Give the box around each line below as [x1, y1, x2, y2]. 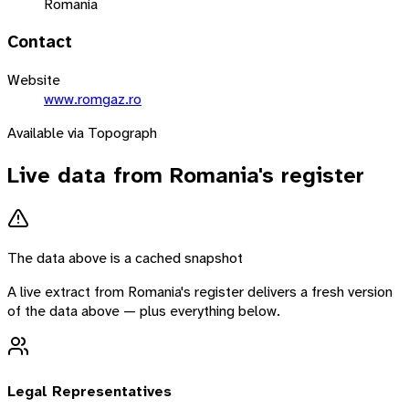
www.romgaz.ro [44, 89, 142, 109]
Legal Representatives [7, 381, 172, 401]
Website [7, 69, 60, 89]
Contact [7, 30, 72, 53]
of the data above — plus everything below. [7, 301, 280, 321]
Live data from [7, 160, 170, 190]
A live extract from [7, 282, 128, 302]
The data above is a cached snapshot [7, 248, 243, 268]
